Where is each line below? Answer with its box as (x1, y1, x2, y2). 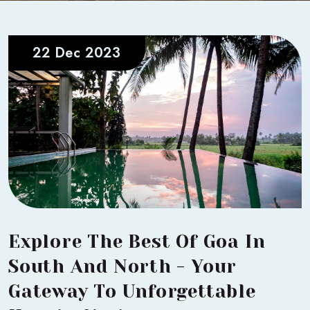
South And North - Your (8, 255, 237, 277)
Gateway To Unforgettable (8, 280, 256, 302)
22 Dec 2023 (33, 42, 121, 63)
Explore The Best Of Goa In (8, 230, 266, 252)
